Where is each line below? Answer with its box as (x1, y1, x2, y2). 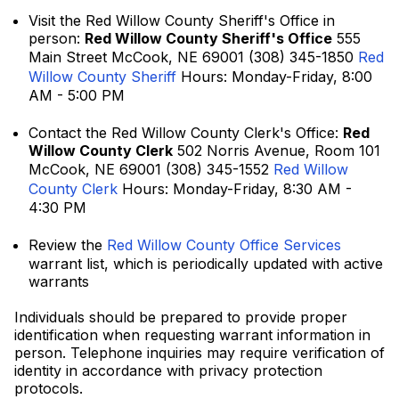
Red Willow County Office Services (107, 236, 341, 254)
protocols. (14, 379, 83, 397)
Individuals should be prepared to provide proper (14, 308, 347, 326)
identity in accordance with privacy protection (14, 362, 322, 379)
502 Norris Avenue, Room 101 (173, 142, 380, 159)
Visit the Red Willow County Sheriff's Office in (28, 12, 335, 29)
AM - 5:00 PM (28, 86, 125, 104)
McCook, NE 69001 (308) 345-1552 (28, 160, 273, 178)
